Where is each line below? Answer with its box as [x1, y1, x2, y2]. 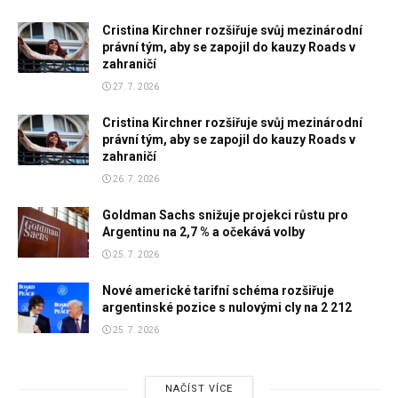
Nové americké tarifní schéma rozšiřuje [102, 283, 334, 298]
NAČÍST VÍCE [164, 383, 233, 395]
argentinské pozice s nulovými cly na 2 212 [102, 300, 352, 315]
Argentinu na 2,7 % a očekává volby [102, 225, 305, 240]
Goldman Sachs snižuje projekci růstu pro [102, 208, 348, 223]
